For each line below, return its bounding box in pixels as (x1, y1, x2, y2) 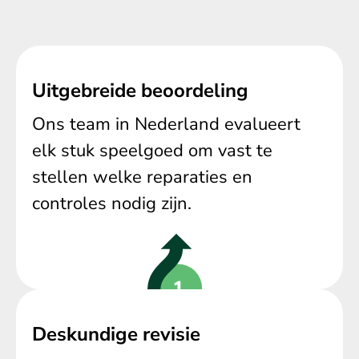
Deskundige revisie (32, 321, 200, 348)
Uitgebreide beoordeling (32, 77, 248, 103)
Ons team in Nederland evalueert (32, 111, 301, 136)
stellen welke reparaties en (32, 164, 252, 189)
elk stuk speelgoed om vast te (32, 138, 272, 163)
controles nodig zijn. (32, 191, 192, 216)
